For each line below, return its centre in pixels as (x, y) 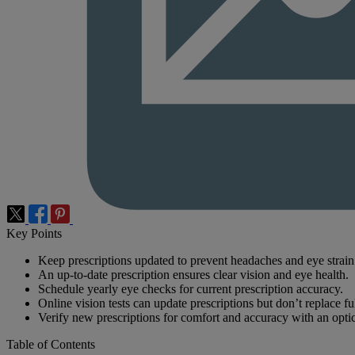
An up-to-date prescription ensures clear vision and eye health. (193, 275)
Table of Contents (51, 345)
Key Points (34, 234)
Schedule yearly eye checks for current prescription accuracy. (191, 289)
